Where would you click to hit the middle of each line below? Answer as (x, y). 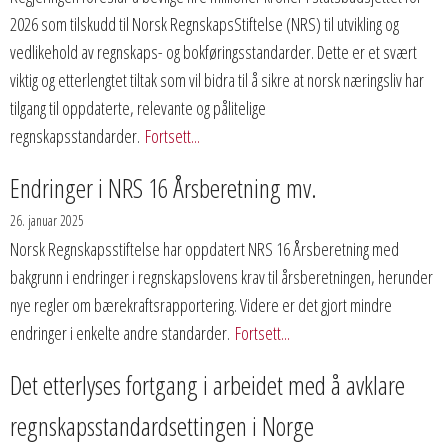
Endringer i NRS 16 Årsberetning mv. (163, 188)
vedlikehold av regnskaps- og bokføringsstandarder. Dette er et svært (213, 52)
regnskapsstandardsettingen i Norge (162, 426)
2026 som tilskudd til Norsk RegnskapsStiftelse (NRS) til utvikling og (204, 24)
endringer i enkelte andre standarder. (120, 333)
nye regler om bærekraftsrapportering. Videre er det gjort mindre (201, 305)
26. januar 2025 (47, 220)
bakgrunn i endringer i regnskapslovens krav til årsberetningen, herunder (221, 277)
